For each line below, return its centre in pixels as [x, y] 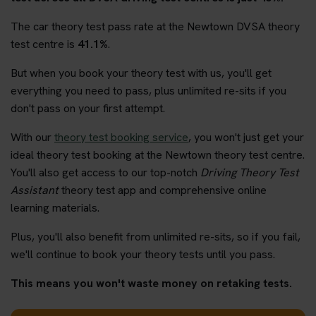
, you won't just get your [246, 137]
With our [32, 137]
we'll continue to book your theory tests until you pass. [143, 254]
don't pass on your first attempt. [88, 108]
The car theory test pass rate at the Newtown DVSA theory [155, 26]
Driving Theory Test [250, 172]
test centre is [44, 44]
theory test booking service [121, 137]
